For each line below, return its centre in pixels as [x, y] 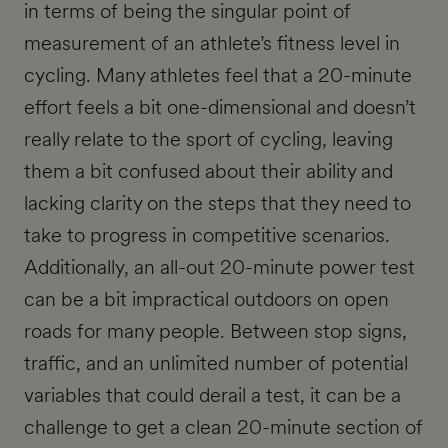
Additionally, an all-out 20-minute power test [219, 267]
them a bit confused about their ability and [208, 171]
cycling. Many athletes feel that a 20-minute [218, 75]
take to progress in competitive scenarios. [207, 235]
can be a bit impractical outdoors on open [206, 299]
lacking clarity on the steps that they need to [217, 203]
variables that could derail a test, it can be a [212, 395]
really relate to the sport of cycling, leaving [208, 139]
